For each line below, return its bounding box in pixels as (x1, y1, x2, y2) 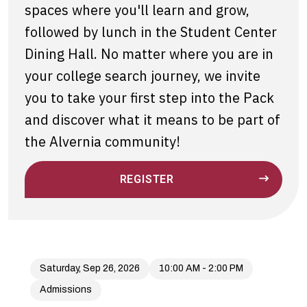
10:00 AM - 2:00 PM (159, 263, 243, 274)
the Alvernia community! (25, 132, 180, 151)
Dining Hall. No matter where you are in (25, 44, 273, 63)
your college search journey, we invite (25, 66, 260, 85)
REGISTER (119, 172, 174, 186)
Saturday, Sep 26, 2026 (40, 263, 140, 274)
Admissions (40, 284, 92, 295)
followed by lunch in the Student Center (25, 22, 277, 41)
